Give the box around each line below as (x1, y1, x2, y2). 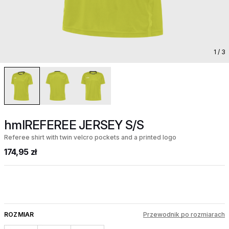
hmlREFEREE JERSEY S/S (4, 118, 144, 133)
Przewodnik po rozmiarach (143, 211, 225, 219)
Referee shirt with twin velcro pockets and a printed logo (4, 133, 176, 142)
